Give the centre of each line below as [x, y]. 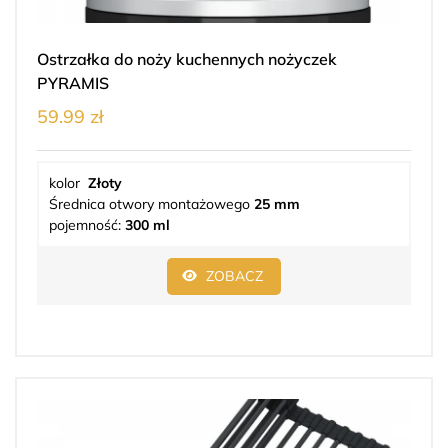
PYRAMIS [73, 83]
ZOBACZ [234, 276]
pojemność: [87, 225]
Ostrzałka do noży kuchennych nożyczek [187, 59]
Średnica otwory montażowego [151, 204]
